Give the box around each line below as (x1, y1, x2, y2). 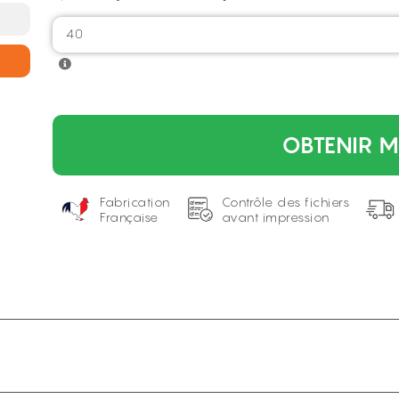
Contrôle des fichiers (221, 194, 350, 209)
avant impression (221, 209, 330, 224)
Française (100, 209, 159, 224)
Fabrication (100, 194, 170, 209)
